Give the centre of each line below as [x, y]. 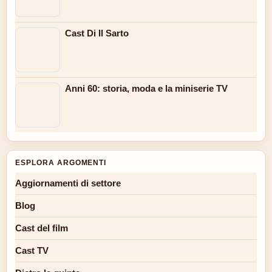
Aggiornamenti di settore [68, 183]
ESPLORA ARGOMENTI [61, 163]
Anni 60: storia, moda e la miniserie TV [146, 89]
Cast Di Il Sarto [97, 33]
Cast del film [42, 228]
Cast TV [32, 251]
